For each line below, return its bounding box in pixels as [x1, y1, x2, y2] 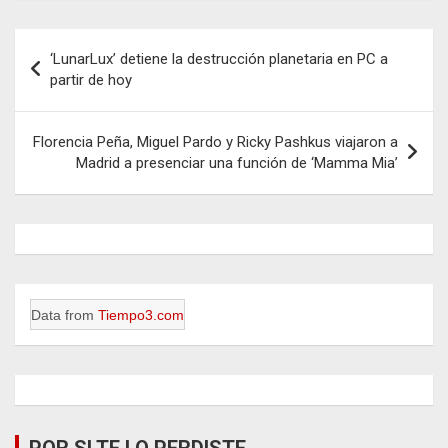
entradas [14, 92, 116, 122]
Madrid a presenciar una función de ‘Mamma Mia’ [76, 153, 398, 172]
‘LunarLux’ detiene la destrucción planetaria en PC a [50, 49, 388, 68]
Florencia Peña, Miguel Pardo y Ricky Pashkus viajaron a [33, 132, 398, 151]
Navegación [14, 28, 147, 58]
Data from [31, 306, 98, 323]
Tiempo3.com [98, 306, 184, 323]
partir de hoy [50, 70, 132, 89]
